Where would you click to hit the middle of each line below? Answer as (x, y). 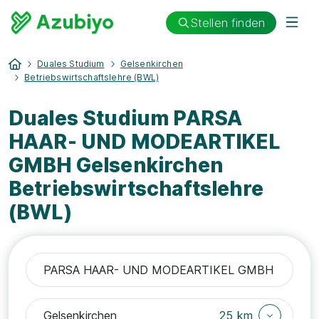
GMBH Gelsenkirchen (116, 165)
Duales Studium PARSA (126, 118)
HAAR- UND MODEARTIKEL (145, 142)
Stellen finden (227, 22)
